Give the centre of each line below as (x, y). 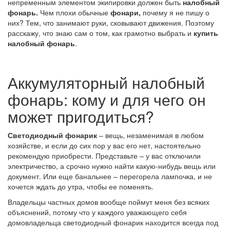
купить (206, 33)
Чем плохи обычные (74, 12)
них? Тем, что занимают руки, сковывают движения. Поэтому (111, 22)
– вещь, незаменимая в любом (150, 135)
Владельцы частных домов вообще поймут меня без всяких (109, 202)
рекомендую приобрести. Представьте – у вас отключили (104, 155)
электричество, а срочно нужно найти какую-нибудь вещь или (112, 166)
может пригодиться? (81, 116)
